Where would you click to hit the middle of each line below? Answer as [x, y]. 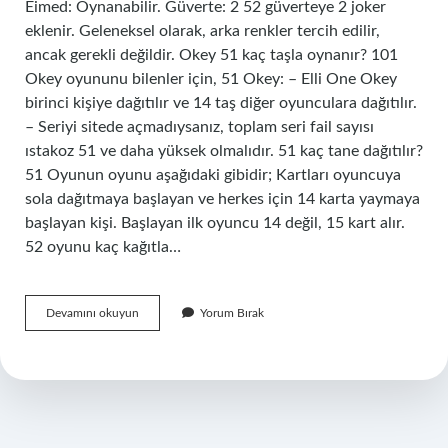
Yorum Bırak [232, 313]
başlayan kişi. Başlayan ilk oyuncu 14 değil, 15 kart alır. [215, 223]
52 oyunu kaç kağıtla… [103, 247]
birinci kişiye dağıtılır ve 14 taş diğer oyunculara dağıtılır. [221, 103]
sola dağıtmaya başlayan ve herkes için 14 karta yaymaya [222, 199]
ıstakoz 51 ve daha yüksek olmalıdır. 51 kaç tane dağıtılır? [224, 151]
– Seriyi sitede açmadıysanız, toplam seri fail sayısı [199, 127]
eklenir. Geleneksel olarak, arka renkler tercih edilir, [202, 31]
